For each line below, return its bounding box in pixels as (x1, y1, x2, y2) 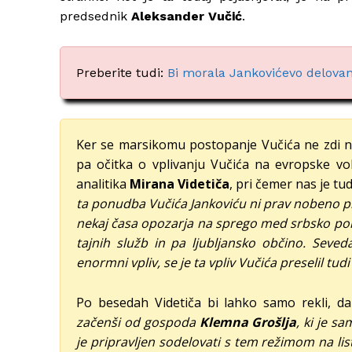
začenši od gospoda (76, 313, 200, 332)
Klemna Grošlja (199, 313, 297, 332)
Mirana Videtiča (130, 175, 229, 193)
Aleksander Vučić (131, 9, 242, 24)
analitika (76, 175, 130, 193)
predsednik (60, 9, 131, 24)
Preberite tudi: (76, 65, 167, 81)
